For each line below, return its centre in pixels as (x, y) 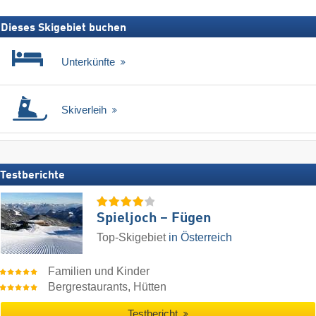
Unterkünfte (90, 62)
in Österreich (200, 237)
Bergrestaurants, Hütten (108, 286)
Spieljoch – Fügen (154, 218)
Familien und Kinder (99, 271)
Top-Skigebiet (133, 237)
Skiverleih (85, 110)
